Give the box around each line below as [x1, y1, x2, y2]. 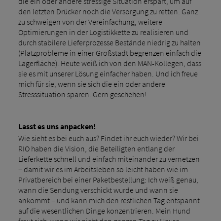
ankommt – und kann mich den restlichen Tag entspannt [18, 195, 200, 205]
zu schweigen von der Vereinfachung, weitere [18, 16, 162, 27]
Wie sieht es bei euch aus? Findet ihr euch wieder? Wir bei [18, 133, 199, 143]
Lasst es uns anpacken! [18, 121, 96, 131]
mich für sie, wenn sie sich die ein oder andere [18, 78, 165, 89]
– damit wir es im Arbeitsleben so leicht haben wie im [18, 164, 188, 174]
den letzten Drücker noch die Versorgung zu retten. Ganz [18, 6, 198, 16]
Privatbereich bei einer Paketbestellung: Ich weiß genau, [18, 174, 198, 184]
